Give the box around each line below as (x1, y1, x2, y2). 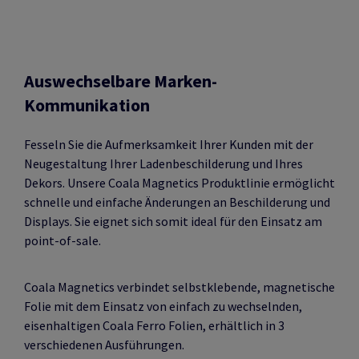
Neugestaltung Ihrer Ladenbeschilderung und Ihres (24, 155, 303, 172)
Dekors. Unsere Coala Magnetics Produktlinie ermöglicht (24, 175, 335, 192)
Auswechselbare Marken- (24, 70, 217, 93)
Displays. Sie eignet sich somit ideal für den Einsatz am (24, 213, 322, 230)
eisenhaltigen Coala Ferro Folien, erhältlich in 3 (24, 317, 284, 334)
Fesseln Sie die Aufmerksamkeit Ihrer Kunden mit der (24, 136, 313, 153)
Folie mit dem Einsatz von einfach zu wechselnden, (24, 298, 302, 315)
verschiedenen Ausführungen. (24, 337, 184, 353)
